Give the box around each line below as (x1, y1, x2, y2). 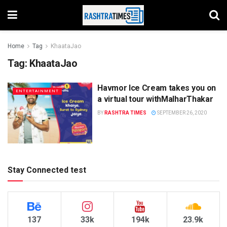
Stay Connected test (8, 165, 86, 175)
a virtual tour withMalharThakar (97, 94, 213, 104)
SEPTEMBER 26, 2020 (156, 110, 207, 116)
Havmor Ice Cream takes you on (97, 83, 216, 93)
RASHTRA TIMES (104, 110, 147, 116)
